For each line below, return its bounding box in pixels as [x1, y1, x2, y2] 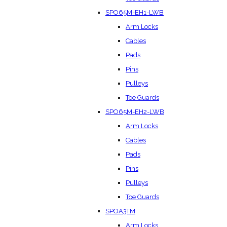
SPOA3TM [105, 207, 135, 215]
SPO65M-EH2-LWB [105, 107, 164, 116]
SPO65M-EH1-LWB [105, 8, 164, 16]
